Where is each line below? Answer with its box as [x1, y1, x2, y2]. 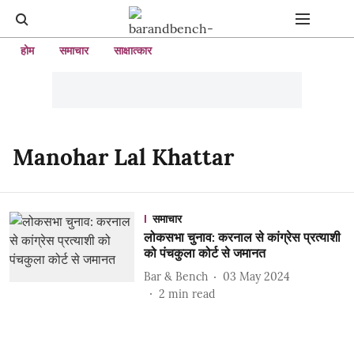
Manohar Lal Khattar [13, 143, 234, 171]
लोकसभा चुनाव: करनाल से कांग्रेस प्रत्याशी [143, 229, 341, 245]
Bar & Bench [143, 269, 208, 284]
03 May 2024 [222, 269, 290, 284]
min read [168, 287, 215, 301]
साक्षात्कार [114, 43, 152, 58]
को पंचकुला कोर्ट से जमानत [143, 245, 265, 261]
